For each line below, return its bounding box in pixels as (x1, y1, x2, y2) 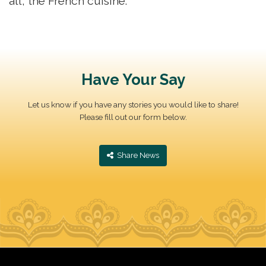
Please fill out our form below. (79, 112, 187, 122)
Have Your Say (81, 71, 185, 89)
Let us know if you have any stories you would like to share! (27, 100, 239, 110)
